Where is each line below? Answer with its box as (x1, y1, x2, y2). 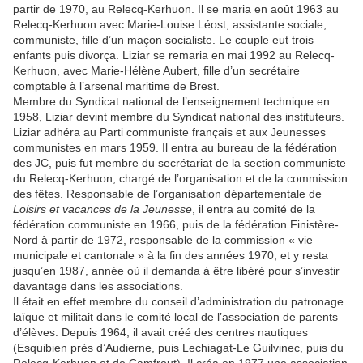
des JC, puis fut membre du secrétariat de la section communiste (13, 156, 346, 170)
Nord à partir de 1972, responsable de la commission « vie (13, 233, 313, 247)
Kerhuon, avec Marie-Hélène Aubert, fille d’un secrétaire (13, 64, 300, 78)
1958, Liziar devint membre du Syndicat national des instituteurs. (13, 110, 344, 124)
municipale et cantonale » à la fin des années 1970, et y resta (13, 249, 328, 263)
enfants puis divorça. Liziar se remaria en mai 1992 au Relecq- (13, 49, 335, 62)
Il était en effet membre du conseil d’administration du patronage (13, 295, 344, 309)
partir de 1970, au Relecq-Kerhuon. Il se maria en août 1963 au (13, 2, 339, 16)
